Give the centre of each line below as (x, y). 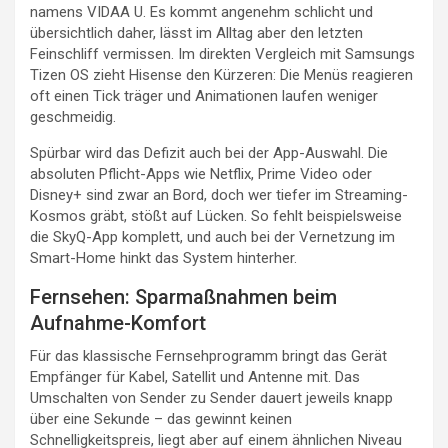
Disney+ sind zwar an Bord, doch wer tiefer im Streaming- (219, 195)
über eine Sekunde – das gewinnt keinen (161, 419)
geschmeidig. (73, 117)
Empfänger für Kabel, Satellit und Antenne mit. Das (195, 377)
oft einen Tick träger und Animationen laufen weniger (204, 96)
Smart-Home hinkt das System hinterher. (163, 258)
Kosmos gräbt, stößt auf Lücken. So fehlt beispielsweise (216, 216)
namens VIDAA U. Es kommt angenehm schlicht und (201, 12)
